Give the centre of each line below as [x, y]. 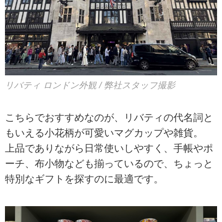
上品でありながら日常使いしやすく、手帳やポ [109, 148]
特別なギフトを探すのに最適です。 [84, 179]
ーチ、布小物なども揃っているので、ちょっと [109, 163]
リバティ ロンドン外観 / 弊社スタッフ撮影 [90, 85]
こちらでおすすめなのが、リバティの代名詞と [109, 117]
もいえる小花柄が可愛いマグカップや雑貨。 [104, 133]
